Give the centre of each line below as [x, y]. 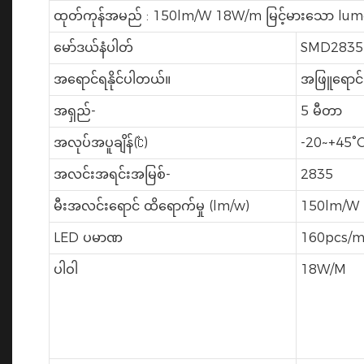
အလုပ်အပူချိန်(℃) [100, 143]
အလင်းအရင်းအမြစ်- [112, 175]
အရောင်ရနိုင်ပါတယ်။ [112, 80]
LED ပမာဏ [88, 238]
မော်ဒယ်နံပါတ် [93, 48]
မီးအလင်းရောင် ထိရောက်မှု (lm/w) [151, 206]
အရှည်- [74, 111]
